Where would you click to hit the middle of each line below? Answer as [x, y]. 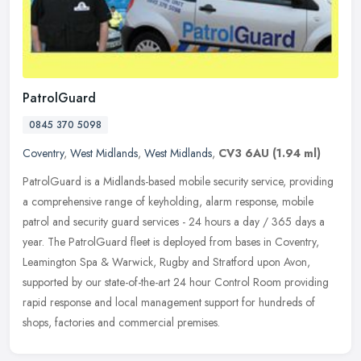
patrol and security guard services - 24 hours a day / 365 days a [174, 221]
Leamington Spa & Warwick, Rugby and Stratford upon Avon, [166, 261]
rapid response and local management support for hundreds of [169, 302]
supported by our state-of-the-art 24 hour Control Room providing [176, 282]
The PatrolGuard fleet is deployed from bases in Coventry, [183, 241]
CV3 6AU [244, 153]
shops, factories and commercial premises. [121, 322]
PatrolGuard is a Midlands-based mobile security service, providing [178, 181]
